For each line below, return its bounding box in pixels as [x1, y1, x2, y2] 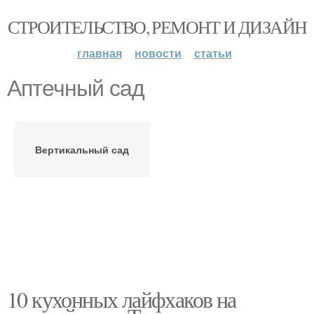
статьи [193, 45, 232, 61]
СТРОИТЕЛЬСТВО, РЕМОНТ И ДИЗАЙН [7, 15, 307, 39]
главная [76, 45, 122, 61]
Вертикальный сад [35, 142, 129, 156]
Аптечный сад [7, 76, 144, 101]
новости [134, 45, 182, 61]
